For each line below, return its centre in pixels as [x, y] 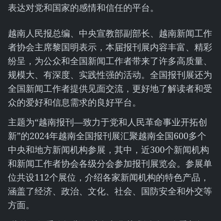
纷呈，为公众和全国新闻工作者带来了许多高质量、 [110, 61]
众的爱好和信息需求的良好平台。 [76, 102]
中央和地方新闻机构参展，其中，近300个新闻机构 [109, 149]
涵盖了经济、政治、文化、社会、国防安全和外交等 [110, 191]
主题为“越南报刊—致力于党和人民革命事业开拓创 [108, 122]
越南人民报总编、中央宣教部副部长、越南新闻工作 [110, 33]
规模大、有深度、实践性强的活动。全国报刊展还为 [110, 74]
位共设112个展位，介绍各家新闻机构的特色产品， [109, 177]
